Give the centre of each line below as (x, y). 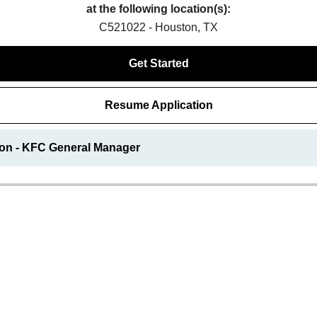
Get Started (158, 63)
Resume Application (158, 105)
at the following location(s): (158, 9)
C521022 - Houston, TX (158, 27)
